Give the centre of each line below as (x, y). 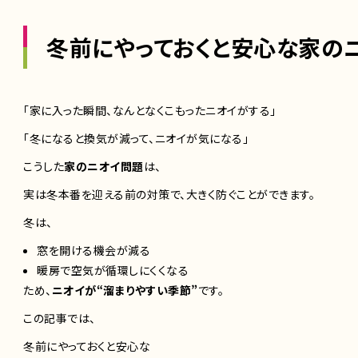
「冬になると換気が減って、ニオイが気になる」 (136, 138)
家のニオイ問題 (104, 166)
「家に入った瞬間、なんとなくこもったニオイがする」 (150, 110)
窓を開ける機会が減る (93, 250)
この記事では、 (60, 318)
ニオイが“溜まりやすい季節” (125, 290)
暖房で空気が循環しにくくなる (113, 270)
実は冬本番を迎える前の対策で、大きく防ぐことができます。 (169, 194)
